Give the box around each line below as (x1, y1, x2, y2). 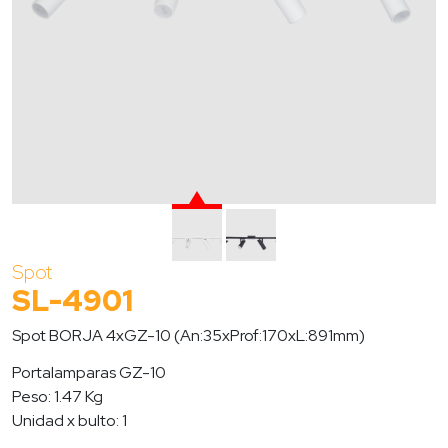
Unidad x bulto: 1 (12, 410, 127, 431)
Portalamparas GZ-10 (12, 362, 166, 383)
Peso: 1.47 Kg (12, 386, 103, 407)
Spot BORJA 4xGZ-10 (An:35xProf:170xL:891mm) (12, 325, 365, 346)
